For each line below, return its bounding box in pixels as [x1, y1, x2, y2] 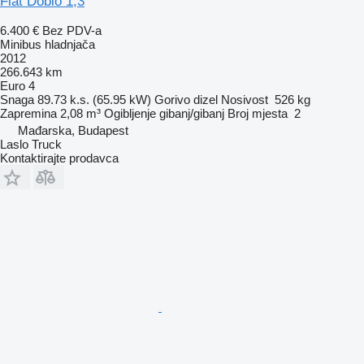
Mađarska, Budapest [18, 123, 128, 137]
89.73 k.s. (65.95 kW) [37, 92, 151, 106]
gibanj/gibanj [159, 106, 224, 120]
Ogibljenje [104, 106, 156, 120]
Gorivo [154, 92, 190, 106]
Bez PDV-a [42, 23, 102, 37]
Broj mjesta [227, 106, 288, 120]
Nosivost [221, 92, 268, 106]
